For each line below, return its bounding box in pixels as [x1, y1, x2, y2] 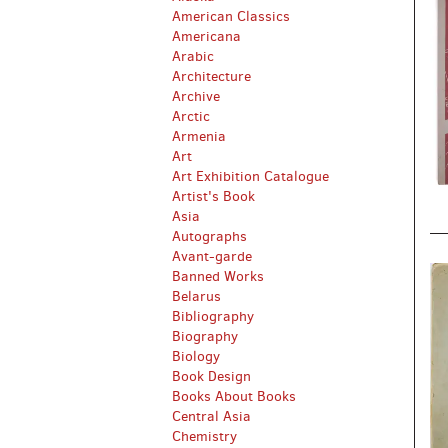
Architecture [172, 67, 251, 86]
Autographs [172, 227, 247, 246]
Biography [172, 327, 238, 346]
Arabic [172, 47, 214, 66]
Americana [172, 27, 241, 46]
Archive [172, 87, 220, 106]
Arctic [172, 107, 210, 126]
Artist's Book [172, 187, 255, 206]
